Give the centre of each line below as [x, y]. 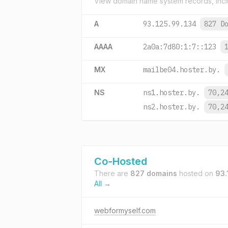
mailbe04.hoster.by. [182, 70]
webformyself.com [125, 210]
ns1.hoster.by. [172, 93]
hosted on [196, 173]
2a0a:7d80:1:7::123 [180, 47]
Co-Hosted [121, 161]
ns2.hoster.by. [172, 107]
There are [112, 173]
